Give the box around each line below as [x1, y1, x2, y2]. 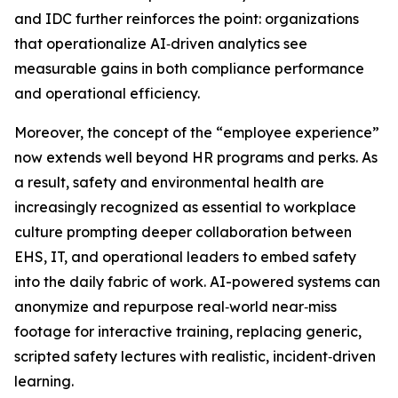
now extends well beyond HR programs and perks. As [14, 148, 378, 167]
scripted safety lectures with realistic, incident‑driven [14, 347, 376, 366]
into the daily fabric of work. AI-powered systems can [14, 273, 380, 291]
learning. [14, 372, 77, 391]
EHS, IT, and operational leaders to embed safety [14, 248, 356, 267]
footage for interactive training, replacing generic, [14, 322, 362, 341]
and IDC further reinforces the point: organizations [14, 10, 359, 28]
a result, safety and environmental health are [14, 173, 324, 192]
